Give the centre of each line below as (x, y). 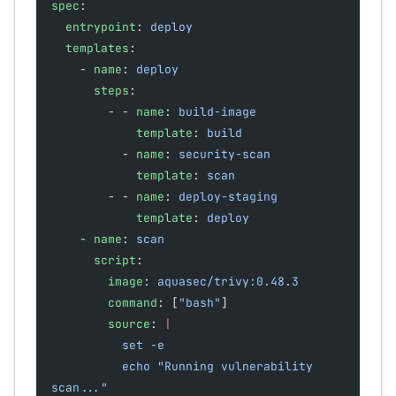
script (115, 261)
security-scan (225, 155)
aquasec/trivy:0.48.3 (228, 282)
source (129, 324)
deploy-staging (228, 197)
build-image (217, 112)
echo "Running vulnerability (87, 367)
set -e (143, 346)
